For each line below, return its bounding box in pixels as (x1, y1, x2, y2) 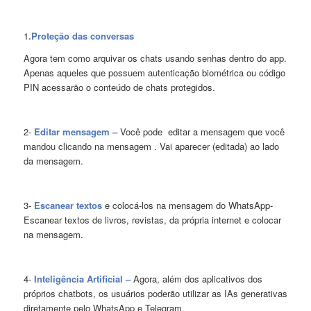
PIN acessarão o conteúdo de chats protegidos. (23, 81, 215, 94)
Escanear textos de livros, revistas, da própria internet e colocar (23, 213, 281, 227)
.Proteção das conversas (28, 29, 134, 43)
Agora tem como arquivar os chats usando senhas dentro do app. (23, 51, 287, 65)
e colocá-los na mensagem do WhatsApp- (101, 199, 273, 212)
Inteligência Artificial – (31, 272, 131, 286)
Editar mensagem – (33, 125, 117, 139)
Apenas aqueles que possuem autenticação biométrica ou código (23, 66, 285, 80)
